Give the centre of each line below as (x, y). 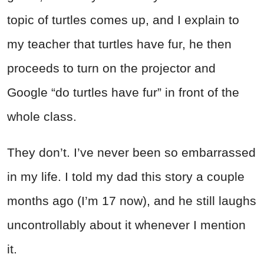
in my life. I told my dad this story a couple (126, 176)
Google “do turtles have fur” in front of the (123, 92)
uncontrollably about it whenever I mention (126, 225)
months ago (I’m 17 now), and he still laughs (132, 200)
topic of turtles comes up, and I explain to (123, 19)
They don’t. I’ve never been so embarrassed (131, 152)
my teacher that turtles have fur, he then (119, 44)
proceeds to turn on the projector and (111, 68)
